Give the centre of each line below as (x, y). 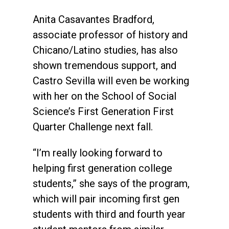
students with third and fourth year (109, 214)
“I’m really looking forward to (98, 153)
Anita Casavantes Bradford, (94, 19)
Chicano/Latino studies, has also (105, 50)
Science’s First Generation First (103, 111)
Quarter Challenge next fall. (93, 127)
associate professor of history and (110, 35)
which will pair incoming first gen (106, 199)
